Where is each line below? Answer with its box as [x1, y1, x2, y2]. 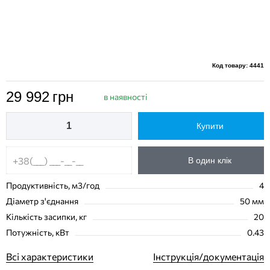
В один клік [188, 155, 231, 165]
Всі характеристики [6, 251, 93, 262]
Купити [196, 121, 224, 131]
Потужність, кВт [6, 227, 69, 237]
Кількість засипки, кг [6, 212, 87, 222]
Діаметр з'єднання [6, 196, 78, 206]
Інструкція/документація [153, 251, 264, 262]
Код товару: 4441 [212, 62, 264, 69]
